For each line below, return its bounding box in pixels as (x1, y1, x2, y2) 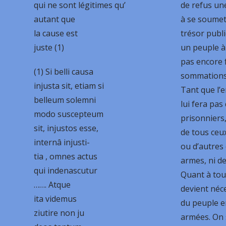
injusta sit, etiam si (34, 80, 104, 91)
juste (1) (34, 41, 65, 53)
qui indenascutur (34, 164, 98, 176)
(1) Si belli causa (34, 66, 94, 77)
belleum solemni (34, 94, 96, 105)
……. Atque (34, 179, 71, 190)
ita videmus (34, 193, 77, 204)
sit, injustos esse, (34, 122, 99, 134)
